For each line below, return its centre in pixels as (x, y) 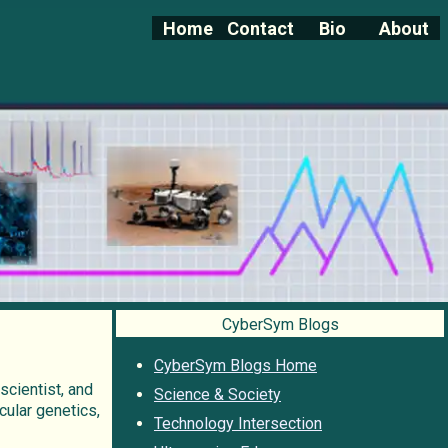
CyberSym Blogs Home (235, 366)
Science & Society (217, 395)
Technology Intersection (238, 424)
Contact (260, 28)
